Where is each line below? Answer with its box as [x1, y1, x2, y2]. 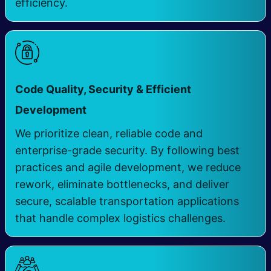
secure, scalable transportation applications [15, 195, 239, 208]
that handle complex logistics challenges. [15, 212, 226, 225]
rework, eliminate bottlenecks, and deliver [15, 178, 229, 191]
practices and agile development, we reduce [15, 161, 241, 174]
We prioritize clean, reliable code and [15, 127, 203, 140]
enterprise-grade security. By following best [15, 144, 240, 157]
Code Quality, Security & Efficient [15, 83, 191, 96]
